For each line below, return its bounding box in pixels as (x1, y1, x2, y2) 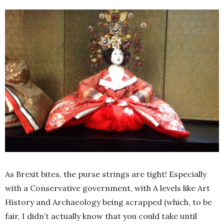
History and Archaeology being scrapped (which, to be (5, 197, 212, 207)
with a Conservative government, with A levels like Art (5, 183, 210, 193)
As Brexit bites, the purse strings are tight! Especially (5, 169, 206, 179)
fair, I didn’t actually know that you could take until (5, 211, 197, 221)
